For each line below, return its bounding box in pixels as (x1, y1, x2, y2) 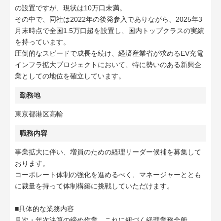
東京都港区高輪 (15, 110, 63, 118)
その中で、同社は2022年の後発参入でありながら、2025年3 (15, 15, 202, 23)
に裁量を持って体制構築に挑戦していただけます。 (15, 182, 174, 190)
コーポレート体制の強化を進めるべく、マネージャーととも (15, 171, 201, 179)
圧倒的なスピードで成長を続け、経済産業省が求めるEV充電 (15, 49, 203, 57)
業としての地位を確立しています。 (15, 72, 125, 80)
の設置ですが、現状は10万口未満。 (15, 4, 126, 12)
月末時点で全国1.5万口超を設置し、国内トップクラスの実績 (15, 27, 204, 35)
